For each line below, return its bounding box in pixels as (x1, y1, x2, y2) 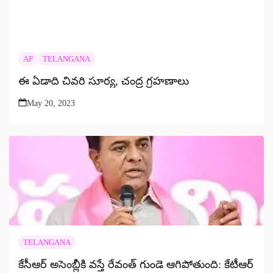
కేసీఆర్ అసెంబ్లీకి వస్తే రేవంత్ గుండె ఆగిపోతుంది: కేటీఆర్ (18, 258, 253, 271)
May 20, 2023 (27, 98, 75, 108)
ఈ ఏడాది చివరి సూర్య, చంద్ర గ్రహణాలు (18, 74, 189, 87)
